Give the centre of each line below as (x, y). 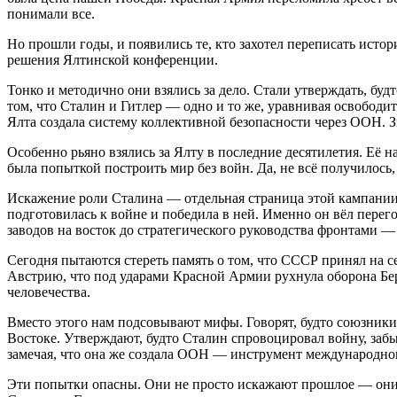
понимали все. (51, 13)
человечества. (49, 292)
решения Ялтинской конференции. (113, 59)
